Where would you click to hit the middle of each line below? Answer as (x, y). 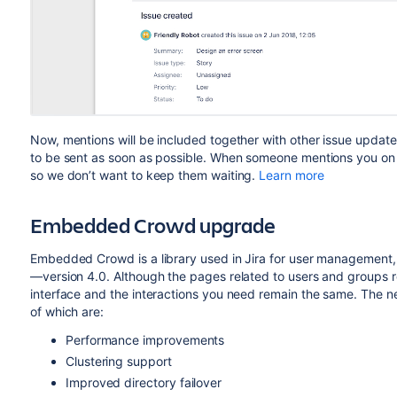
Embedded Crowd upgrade (152, 226)
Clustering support (118, 362)
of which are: (67, 312)
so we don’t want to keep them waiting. (144, 175)
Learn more (292, 175)
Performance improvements (145, 340)
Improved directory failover (144, 383)
